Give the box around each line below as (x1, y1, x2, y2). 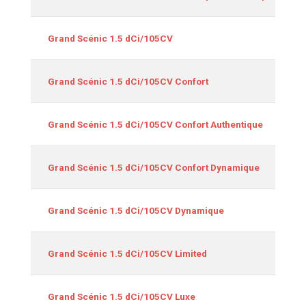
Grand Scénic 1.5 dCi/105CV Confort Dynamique (48, 161, 260, 173)
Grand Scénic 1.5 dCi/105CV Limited (48, 247, 207, 259)
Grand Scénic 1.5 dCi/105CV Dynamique (48, 204, 224, 216)
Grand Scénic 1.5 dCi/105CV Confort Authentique (48, 118, 263, 130)
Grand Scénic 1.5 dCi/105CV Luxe (48, 290, 195, 302)
